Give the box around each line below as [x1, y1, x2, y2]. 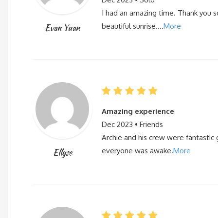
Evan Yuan [45, 21, 80, 34]
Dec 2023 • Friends [102, 119, 163, 129]
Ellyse [53, 146, 72, 158]
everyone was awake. [102, 145, 173, 155]
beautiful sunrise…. [102, 21, 163, 31]
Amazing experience [102, 106, 174, 116]
